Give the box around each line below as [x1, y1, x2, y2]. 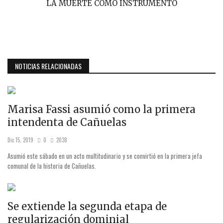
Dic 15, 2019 [7, 135, 33, 144]
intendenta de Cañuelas [7, 115, 126, 128]
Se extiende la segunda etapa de [7, 200, 167, 213]
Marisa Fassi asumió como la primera [7, 103, 196, 115]
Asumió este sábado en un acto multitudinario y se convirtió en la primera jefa [7, 150, 202, 161]
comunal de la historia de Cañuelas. [7, 160, 99, 171]
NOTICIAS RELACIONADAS [15, 60, 82, 71]
